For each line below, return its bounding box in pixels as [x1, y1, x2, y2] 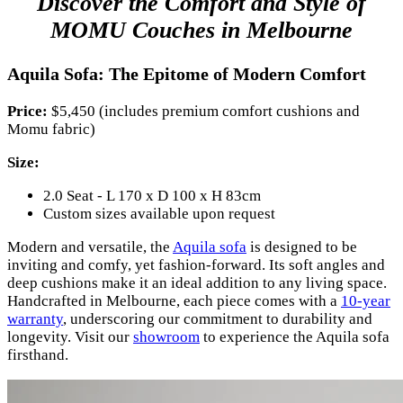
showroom [133, 327, 200, 345]
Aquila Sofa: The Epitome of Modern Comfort [7, 63, 366, 84]
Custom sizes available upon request [43, 204, 275, 222]
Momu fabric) [7, 120, 95, 138]
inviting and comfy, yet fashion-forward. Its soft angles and [7, 255, 385, 273]
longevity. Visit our [7, 327, 133, 345]
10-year [341, 291, 390, 309]
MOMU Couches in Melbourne [50, 17, 353, 44]
